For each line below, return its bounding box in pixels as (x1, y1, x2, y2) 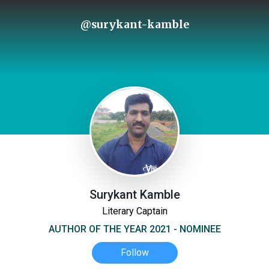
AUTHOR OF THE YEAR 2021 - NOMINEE (48, 223, 221, 235)
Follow (120, 247, 149, 258)
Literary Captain (101, 205, 168, 217)
